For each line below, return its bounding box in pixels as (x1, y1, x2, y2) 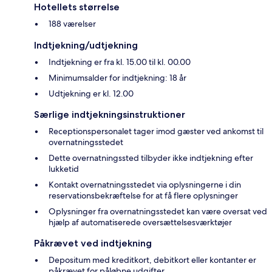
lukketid (49, 163, 79, 175)
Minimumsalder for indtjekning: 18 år (49, 72, 186, 84)
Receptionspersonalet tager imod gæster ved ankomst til (49, 126, 263, 137)
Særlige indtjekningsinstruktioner (34, 109, 185, 121)
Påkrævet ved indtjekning (34, 237, 152, 250)
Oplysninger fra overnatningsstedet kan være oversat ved (49, 206, 267, 217)
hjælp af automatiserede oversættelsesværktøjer (49, 217, 232, 228)
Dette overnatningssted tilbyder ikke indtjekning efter (49, 152, 253, 164)
